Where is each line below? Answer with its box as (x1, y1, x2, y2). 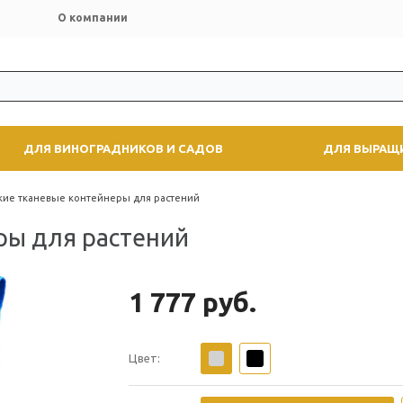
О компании (58, 12, 128, 23)
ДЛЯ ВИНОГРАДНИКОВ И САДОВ (23, 141, 224, 155)
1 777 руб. (129, 286, 256, 318)
